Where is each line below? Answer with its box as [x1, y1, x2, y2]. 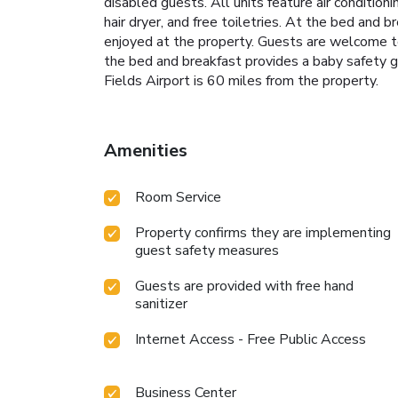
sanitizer [135, 294, 187, 314]
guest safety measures [135, 241, 279, 261]
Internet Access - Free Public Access [135, 330, 366, 350]
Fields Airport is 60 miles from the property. [104, 71, 378, 92]
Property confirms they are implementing [135, 223, 391, 243]
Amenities [104, 139, 187, 163]
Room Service [135, 187, 221, 208]
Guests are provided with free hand [135, 276, 354, 297]
